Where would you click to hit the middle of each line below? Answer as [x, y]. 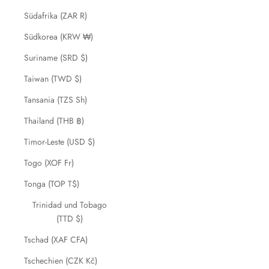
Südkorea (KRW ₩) [59, 37]
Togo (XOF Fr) [49, 163]
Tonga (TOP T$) [52, 184]
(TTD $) [69, 219]
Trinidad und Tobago [69, 205]
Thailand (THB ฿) [54, 121]
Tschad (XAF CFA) [56, 240]
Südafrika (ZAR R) [56, 16]
